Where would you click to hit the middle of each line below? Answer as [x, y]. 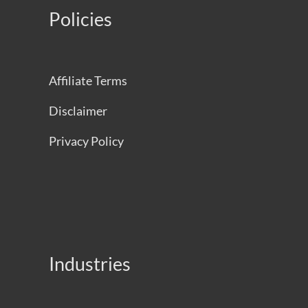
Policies [80, 19]
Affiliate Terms [88, 80]
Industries [90, 264]
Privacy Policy [86, 141]
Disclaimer [78, 111]
